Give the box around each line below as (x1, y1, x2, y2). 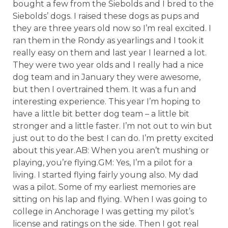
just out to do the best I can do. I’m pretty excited (13, 133, 214, 143)
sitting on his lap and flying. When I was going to (13, 194, 207, 204)
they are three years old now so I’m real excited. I (13, 23, 211, 33)
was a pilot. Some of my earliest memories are (13, 182, 196, 192)
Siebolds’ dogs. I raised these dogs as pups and (13, 11, 199, 21)
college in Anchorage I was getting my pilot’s (13, 207, 194, 216)
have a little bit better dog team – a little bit (13, 109, 189, 119)
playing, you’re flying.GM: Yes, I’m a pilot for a (13, 158, 192, 167)
